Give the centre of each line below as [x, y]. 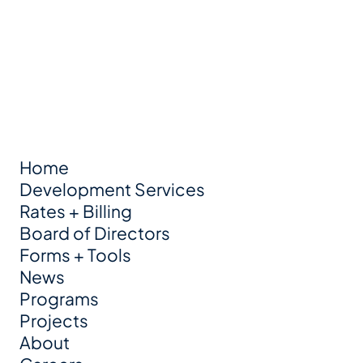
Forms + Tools [76, 255]
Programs [60, 299]
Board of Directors [95, 233]
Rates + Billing [76, 211]
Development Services [113, 190]
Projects [54, 321]
